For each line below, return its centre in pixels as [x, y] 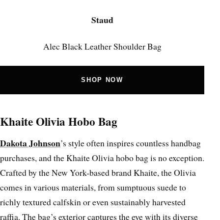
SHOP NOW [102, 80]
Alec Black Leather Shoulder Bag [102, 46]
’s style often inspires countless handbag [131, 143]
